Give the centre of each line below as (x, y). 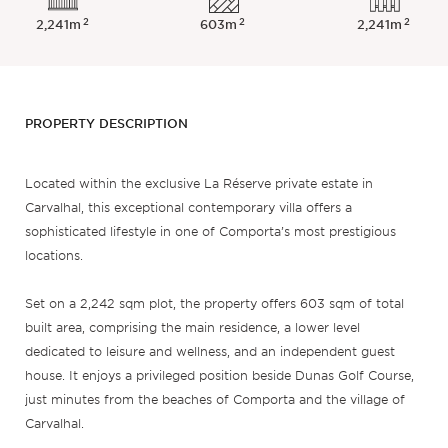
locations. (53, 256)
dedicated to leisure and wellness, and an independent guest (209, 352)
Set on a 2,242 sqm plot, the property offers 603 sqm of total (214, 304)
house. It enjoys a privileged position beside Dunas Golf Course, (219, 376)
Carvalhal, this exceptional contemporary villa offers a (188, 208)
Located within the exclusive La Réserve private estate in (198, 184)
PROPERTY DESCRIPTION (106, 123)
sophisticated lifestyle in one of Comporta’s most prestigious (210, 232)
